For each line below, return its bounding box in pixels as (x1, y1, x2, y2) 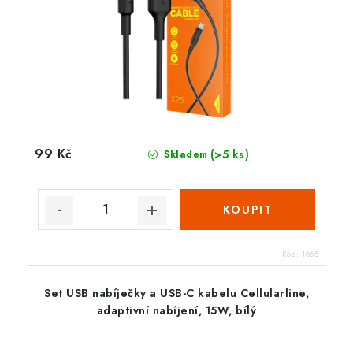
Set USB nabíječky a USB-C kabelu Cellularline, (44, 284, 309, 301)
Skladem (160, 147, 208, 162)
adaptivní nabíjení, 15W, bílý (96, 302, 257, 318)
